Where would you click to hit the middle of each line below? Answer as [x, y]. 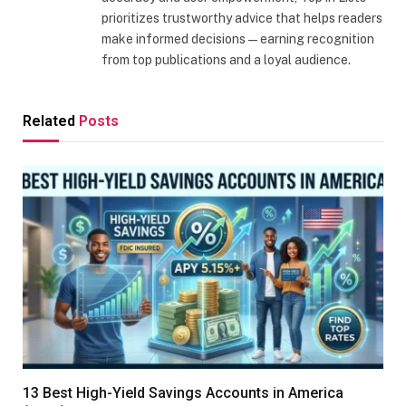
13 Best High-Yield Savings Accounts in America [183, 392]
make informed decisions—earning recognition [238, 39]
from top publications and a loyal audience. [226, 59]
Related [51, 121]
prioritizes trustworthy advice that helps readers [242, 18]
